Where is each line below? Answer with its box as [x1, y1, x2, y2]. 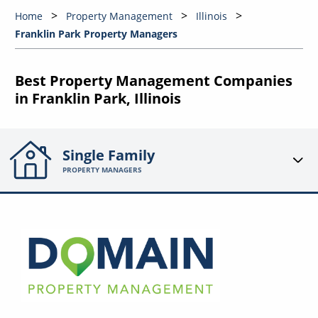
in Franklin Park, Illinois [14, 89, 181, 109]
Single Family [62, 146, 155, 165]
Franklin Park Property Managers [14, 27, 177, 41]
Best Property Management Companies [14, 71, 292, 91]
